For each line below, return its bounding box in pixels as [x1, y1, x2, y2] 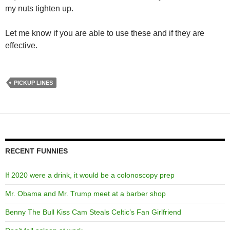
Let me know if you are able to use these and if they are [5, 29, 204, 37]
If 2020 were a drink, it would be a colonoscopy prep [5, 171, 175, 179]
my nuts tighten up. [5, 4, 73, 13]
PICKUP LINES [14, 80, 53, 86]
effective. [5, 41, 37, 50]
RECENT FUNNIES [5, 147, 68, 155]
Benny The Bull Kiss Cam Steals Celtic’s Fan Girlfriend [5, 208, 181, 216]
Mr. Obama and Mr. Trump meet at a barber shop [5, 189, 166, 198]
